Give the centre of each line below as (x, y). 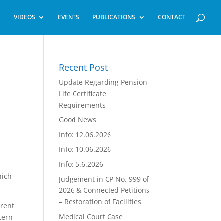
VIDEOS (24, 17)
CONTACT (172, 17)
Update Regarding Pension (103, 82)
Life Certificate (83, 93)
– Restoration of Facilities (100, 202)
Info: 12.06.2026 (85, 134)
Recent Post (83, 67)
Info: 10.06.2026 (85, 149)
